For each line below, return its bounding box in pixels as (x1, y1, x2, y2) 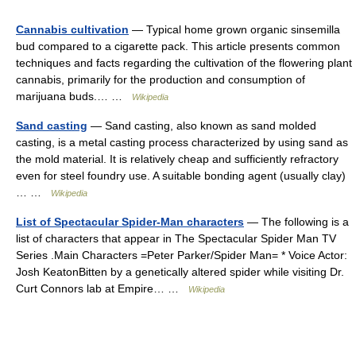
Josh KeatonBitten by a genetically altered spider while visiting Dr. (16, 265, 344, 278)
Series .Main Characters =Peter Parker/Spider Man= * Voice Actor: (16, 249, 347, 261)
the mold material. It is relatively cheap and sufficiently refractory (16, 153, 339, 165)
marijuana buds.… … (16, 90, 132, 103)
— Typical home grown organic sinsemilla (129, 23, 340, 36)
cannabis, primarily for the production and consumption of (16, 73, 305, 86)
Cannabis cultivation (16, 23, 129, 36)
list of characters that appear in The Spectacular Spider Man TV (16, 232, 336, 245)
